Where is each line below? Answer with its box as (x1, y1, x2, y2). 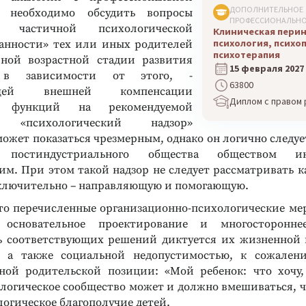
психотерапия (213, 48, 280, 61)
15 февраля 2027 (229, 62, 304, 75)
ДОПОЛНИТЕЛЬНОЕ (229, 3, 303, 14)
